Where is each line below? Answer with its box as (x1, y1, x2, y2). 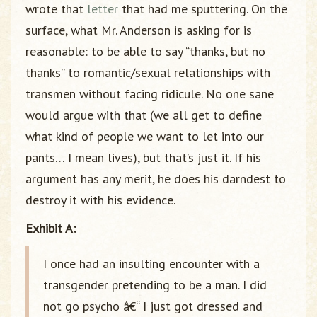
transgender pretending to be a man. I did (43, 277, 267, 293)
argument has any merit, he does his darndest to (25, 171, 286, 187)
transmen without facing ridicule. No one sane (25, 86, 274, 102)
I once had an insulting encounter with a (43, 255, 260, 272)
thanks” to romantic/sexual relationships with (25, 64, 270, 81)
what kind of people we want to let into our (25, 128, 264, 144)
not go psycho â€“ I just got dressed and (43, 298, 263, 314)
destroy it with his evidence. (25, 192, 175, 208)
